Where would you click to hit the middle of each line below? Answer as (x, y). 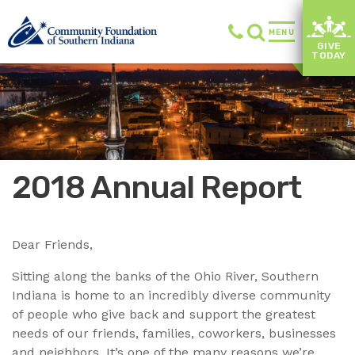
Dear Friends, (52, 245)
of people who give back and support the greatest (164, 315)
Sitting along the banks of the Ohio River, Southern (165, 277)
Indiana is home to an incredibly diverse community (171, 296)
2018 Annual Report (157, 188)
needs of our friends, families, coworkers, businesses (174, 334)
